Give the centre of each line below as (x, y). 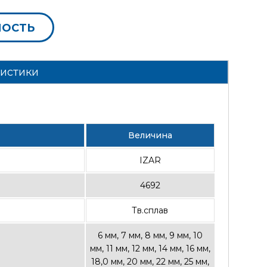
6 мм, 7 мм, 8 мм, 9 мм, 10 (150, 235)
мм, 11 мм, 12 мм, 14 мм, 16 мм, (150, 249)
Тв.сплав (150, 210)
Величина (150, 135)
